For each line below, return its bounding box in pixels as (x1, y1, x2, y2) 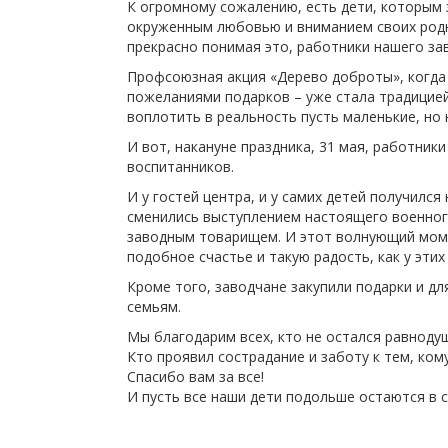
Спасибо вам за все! (127, 367, 264, 386)
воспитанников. (127, 157, 234, 176)
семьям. (127, 297, 181, 316)
